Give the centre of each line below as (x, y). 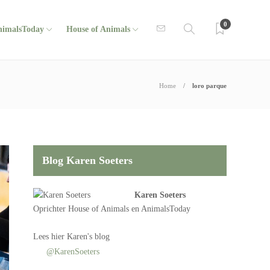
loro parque (209, 86)
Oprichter (51, 209)
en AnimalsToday (160, 209)
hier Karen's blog (81, 237)
